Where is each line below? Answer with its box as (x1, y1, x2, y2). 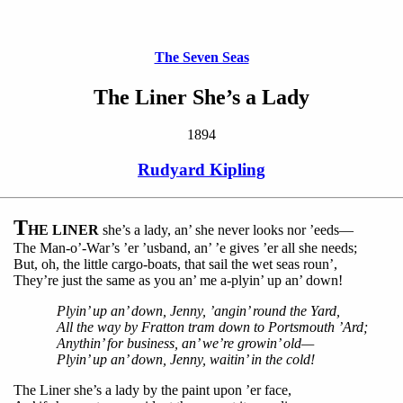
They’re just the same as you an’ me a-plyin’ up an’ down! (13, 272, 343, 288)
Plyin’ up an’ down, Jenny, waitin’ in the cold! (57, 351, 315, 367)
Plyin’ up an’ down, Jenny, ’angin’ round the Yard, (57, 302, 340, 318)
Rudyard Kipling (138, 160, 265, 180)
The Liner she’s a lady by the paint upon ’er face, (13, 381, 291, 398)
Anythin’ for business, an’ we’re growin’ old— (57, 335, 314, 351)
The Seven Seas (154, 49, 249, 66)
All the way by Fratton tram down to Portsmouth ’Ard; (57, 318, 368, 335)
